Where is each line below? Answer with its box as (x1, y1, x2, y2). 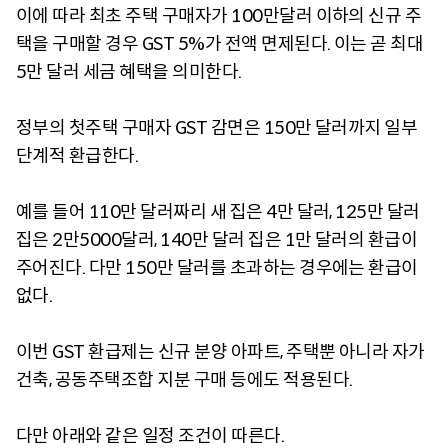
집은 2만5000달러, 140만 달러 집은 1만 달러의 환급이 (16, 228, 418, 251)
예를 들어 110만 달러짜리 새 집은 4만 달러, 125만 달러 (16, 200, 420, 223)
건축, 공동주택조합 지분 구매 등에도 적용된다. (16, 368, 353, 391)
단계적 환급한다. (16, 144, 139, 167)
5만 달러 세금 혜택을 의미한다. (16, 60, 242, 83)
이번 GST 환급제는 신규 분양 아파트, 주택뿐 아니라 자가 (16, 340, 425, 363)
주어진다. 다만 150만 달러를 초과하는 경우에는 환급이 (16, 256, 418, 279)
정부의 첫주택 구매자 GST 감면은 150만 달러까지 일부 (16, 116, 418, 139)
